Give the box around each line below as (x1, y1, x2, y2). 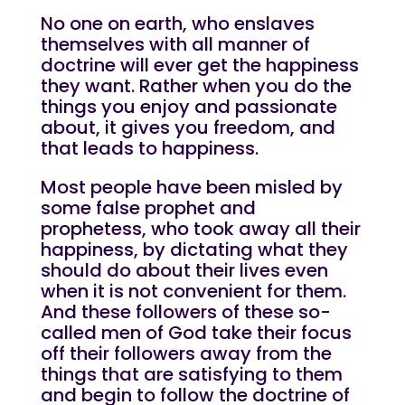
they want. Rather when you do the (40, 73, 352, 99)
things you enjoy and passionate (40, 94, 337, 119)
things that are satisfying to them (40, 362, 343, 387)
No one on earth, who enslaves (40, 11, 315, 36)
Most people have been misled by (40, 174, 343, 200)
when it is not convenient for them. (40, 278, 346, 304)
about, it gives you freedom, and (40, 115, 335, 140)
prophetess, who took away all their (40, 216, 361, 241)
